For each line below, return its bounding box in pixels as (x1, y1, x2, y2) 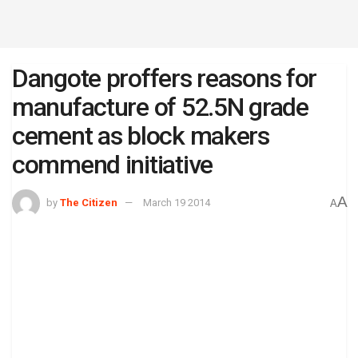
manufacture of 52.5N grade (12, 92, 308, 122)
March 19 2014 (143, 196, 210, 209)
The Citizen (60, 196, 117, 209)
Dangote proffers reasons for (12, 63, 317, 93)
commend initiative (12, 149, 213, 180)
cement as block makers (12, 121, 269, 151)
